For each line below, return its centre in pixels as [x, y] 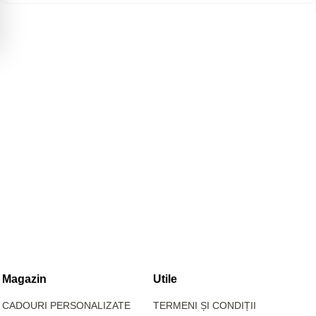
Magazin [24, 279]
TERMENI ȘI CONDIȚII [205, 305]
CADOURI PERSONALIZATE [66, 305]
